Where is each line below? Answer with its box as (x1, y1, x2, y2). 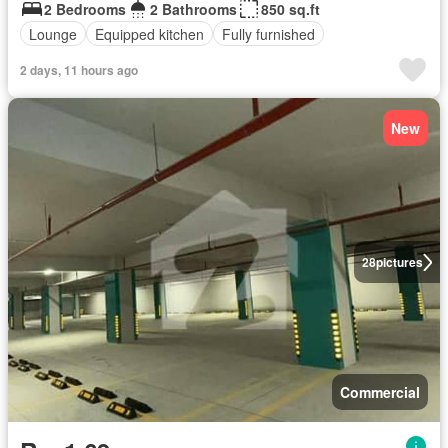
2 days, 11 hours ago (20, 61, 138, 79)
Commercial (340, 382, 420, 402)
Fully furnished (222, 23, 315, 44)
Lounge (29, 23, 77, 44)
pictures (375, 253, 423, 271)
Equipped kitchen (95, 23, 204, 44)
